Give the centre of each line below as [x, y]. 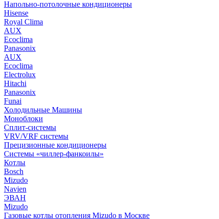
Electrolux [20, 75]
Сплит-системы [30, 127]
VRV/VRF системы [36, 136]
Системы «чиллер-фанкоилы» [54, 154]
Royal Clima [23, 22]
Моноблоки [23, 119]
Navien [15, 189]
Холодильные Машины [43, 110]
